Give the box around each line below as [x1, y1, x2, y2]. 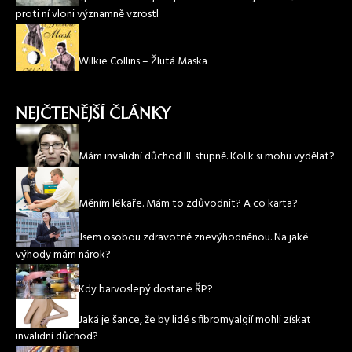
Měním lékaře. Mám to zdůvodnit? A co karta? [79, 194, 298, 213]
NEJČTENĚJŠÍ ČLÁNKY [16, 104, 170, 124]
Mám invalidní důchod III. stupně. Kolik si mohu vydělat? [79, 148, 335, 167]
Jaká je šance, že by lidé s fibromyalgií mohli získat [79, 310, 311, 329]
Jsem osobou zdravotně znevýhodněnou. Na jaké [79, 229, 309, 247]
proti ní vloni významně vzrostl [16, 5, 159, 24]
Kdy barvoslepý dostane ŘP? [79, 280, 213, 299]
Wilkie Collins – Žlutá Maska [79, 53, 207, 71]
